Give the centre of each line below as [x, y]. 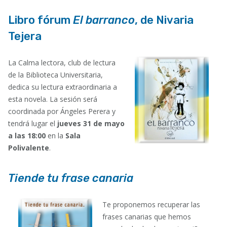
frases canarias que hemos [146, 217]
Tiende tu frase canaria [71, 178]
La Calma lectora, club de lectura [62, 63]
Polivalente [29, 148]
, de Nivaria [164, 20]
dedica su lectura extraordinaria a [63, 87]
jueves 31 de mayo [91, 123]
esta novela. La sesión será [53, 99]
